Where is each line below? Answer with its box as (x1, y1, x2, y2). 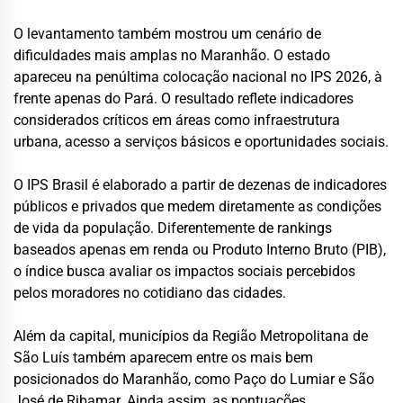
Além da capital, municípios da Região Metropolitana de (13, 327, 368, 345)
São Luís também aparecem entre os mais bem (13, 349, 313, 367)
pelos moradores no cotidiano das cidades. (13, 284, 286, 302)
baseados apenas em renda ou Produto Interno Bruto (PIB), (13, 241, 386, 259)
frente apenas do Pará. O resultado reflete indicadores (13, 90, 354, 108)
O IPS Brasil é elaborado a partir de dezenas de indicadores (13, 176, 387, 194)
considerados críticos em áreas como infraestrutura (13, 112, 340, 130)
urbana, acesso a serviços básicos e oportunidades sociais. (13, 133, 389, 151)
